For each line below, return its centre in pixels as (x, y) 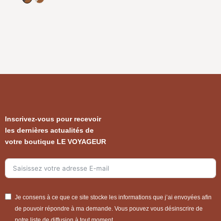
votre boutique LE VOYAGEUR (55, 142)
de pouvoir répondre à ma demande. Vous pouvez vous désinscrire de (109, 209)
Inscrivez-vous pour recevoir (53, 119)
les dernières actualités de (49, 130)
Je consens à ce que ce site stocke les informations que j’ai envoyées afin (113, 198)
